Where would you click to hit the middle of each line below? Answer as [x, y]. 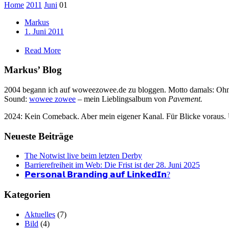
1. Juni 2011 [44, 31]
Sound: [17, 99]
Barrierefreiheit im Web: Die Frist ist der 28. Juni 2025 [112, 165]
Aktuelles [40, 214]
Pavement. [185, 99]
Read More [43, 50]
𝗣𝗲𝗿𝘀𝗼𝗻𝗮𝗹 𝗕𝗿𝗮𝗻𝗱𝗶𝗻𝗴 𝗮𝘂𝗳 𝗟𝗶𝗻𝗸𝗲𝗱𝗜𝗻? [97, 175]
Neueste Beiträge [39, 136]
